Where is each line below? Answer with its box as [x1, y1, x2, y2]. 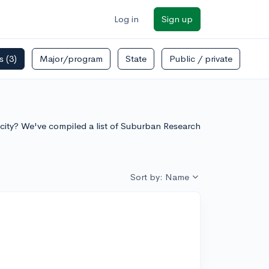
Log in [114, 13, 139, 25]
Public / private [169, 53, 232, 64]
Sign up [162, 13, 193, 25]
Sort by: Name [130, 171, 189, 183]
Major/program [40, 53, 103, 64]
